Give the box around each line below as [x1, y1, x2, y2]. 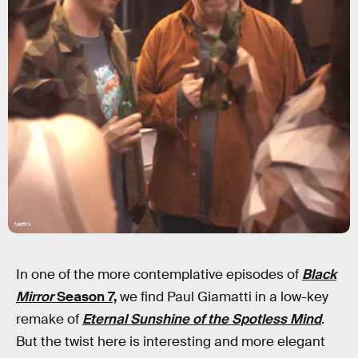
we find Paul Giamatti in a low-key [117, 288, 328, 305]
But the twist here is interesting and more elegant [16, 333, 325, 350]
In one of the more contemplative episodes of [16, 266, 302, 283]
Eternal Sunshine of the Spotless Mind [82, 311, 321, 328]
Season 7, [54, 288, 117, 305]
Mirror [16, 288, 54, 305]
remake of [16, 311, 82, 328]
